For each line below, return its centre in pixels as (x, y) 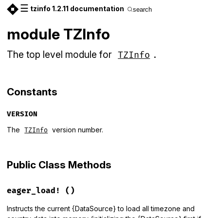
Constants (32, 92)
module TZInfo (58, 34)
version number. (77, 129)
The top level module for (61, 54)
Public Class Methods (59, 165)
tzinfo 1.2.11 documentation (77, 9)
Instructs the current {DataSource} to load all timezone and (101, 209)
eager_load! (34, 191)
